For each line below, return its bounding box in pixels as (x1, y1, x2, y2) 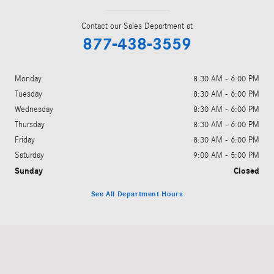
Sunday (15, 165, 43, 176)
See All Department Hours (91, 190, 183, 199)
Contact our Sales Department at (81, 21, 193, 31)
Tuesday (15, 89, 42, 99)
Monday (15, 73, 42, 84)
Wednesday (15, 104, 53, 114)
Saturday (15, 150, 44, 160)
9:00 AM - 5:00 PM (193, 150, 259, 160)
